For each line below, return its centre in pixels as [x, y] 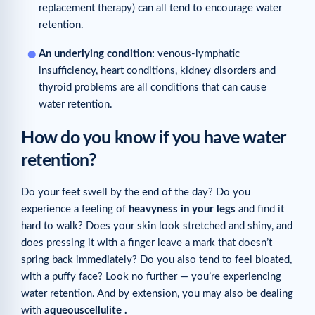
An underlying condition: [98, 54]
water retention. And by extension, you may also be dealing [157, 294]
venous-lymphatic [199, 54]
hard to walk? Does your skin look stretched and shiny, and [157, 226]
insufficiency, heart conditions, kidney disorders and [157, 71]
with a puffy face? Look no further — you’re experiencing [151, 277]
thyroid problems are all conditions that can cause [153, 88]
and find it [260, 210]
